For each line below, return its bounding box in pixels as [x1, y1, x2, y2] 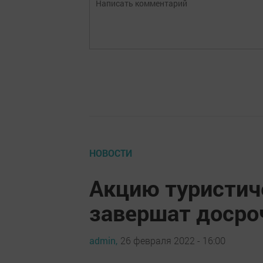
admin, [89, 234, 117, 247]
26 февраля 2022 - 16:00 [120, 234, 225, 247]
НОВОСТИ [89, 147, 132, 159]
